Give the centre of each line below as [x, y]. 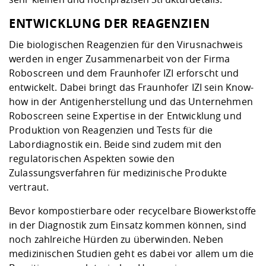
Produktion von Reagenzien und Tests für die [111, 130]
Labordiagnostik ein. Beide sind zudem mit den [115, 145]
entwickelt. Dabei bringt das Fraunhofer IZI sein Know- [132, 88]
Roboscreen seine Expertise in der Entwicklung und [125, 116]
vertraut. [30, 187]
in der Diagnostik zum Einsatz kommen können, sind [128, 225]
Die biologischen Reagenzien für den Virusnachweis [126, 45]
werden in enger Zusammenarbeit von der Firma [120, 59]
